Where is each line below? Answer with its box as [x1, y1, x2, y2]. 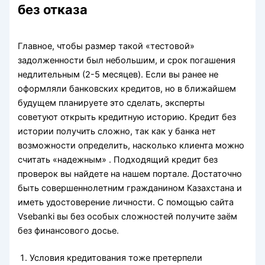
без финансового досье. [18, 225, 119, 237]
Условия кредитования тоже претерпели [30, 253, 203, 264]
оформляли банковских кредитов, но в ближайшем [18, 83, 237, 95]
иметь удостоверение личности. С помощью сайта [18, 197, 234, 208]
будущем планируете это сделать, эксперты [18, 98, 205, 109]
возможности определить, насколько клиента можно [18, 140, 245, 151]
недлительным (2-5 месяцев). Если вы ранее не [18, 69, 219, 80]
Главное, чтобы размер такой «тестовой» [18, 41, 195, 52]
